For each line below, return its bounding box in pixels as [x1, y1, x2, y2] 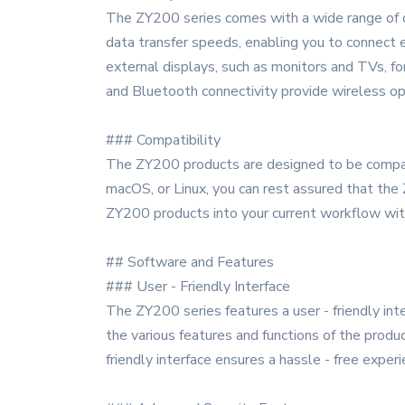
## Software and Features [106, 252, 274, 272]
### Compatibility [106, 130, 221, 150]
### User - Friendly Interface [106, 277, 290, 297]
